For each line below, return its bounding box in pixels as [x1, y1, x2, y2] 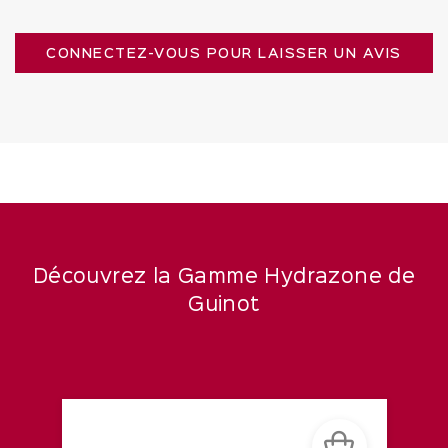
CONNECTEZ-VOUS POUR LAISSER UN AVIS [46, 48, 402, 61]
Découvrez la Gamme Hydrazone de [32, 268, 416, 287]
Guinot [188, 296, 260, 315]
